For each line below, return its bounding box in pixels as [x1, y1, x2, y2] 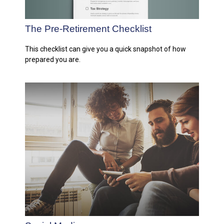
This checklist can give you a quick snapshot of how [25, 44, 186, 53]
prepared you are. [25, 55, 80, 63]
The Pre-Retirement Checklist [25, 23, 151, 34]
